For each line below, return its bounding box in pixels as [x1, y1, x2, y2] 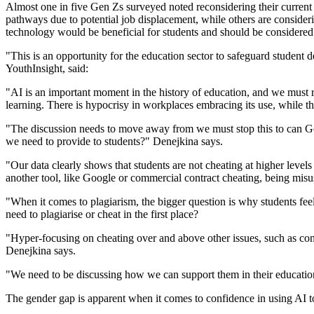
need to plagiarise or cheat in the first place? [6, 208, 201, 221]
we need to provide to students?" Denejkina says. [6, 135, 223, 148]
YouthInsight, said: [6, 62, 91, 75]
